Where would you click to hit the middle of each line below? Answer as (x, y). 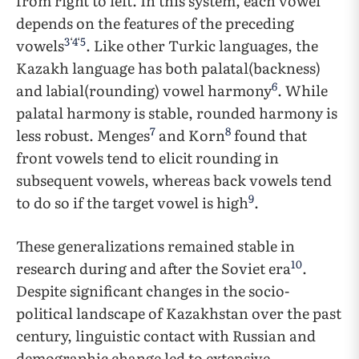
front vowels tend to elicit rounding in (147, 157)
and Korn (190, 135)
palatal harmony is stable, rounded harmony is (177, 113)
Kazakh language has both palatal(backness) (168, 68)
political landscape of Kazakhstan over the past (179, 313)
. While (303, 90)
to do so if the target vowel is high (132, 202)
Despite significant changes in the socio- (153, 290)
